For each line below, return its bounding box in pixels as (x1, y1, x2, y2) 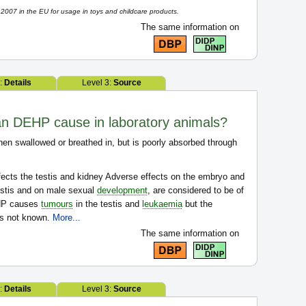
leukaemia (142, 199, 182, 209)
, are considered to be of (148, 185, 244, 195)
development (97, 185, 148, 195)
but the (182, 199, 212, 209)
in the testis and (73, 199, 142, 209)
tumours (41, 199, 73, 209)
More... (53, 212, 81, 223)
